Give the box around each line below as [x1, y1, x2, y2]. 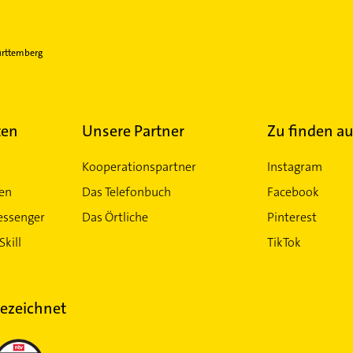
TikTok [266, 234, 301, 251]
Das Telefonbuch [81, 184, 171, 200]
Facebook [266, 184, 319, 200]
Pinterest [266, 209, 317, 225]
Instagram [266, 158, 322, 175]
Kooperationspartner [81, 158, 196, 175]
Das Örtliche [81, 209, 148, 225]
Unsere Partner [81, 121, 184, 141]
